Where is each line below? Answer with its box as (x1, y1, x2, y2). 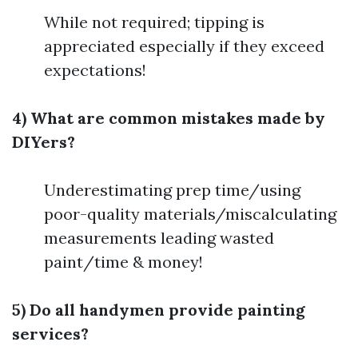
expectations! (44, 60, 146, 80)
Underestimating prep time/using (44, 180, 300, 200)
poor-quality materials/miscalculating (44, 204, 336, 224)
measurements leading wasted (44, 228, 274, 248)
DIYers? (12, 132, 75, 152)
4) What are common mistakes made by (12, 108, 325, 128)
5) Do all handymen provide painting (12, 300, 305, 320)
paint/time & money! (44, 252, 203, 272)
